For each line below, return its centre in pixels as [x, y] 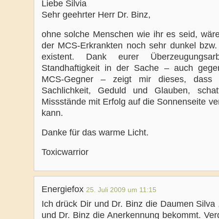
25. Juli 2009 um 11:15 [121, 190]
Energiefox [64, 189]
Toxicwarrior [65, 152]
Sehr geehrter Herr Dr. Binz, [96, 15]
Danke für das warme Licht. [95, 132]
